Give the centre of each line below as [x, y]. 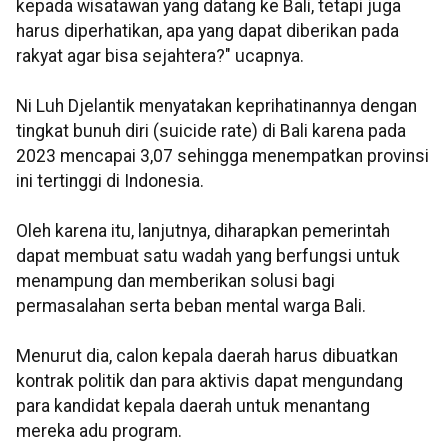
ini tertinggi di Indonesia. [110, 181]
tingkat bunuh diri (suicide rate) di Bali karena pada [211, 131]
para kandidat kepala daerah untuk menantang [193, 406]
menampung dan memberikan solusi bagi [175, 281]
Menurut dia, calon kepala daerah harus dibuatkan [207, 356]
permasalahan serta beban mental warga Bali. [191, 306]
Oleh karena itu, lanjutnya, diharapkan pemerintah [203, 231]
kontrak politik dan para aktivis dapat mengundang [209, 381]
